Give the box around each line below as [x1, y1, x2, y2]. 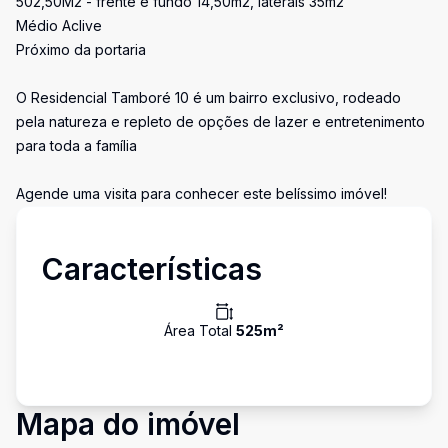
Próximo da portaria [16, 41, 146, 58]
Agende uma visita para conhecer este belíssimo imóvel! [16, 185, 387, 202]
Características [41, 251, 262, 287]
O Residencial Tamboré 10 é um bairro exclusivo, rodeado [16, 89, 401, 106]
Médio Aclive [16, 17, 102, 34]
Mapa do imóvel [16, 406, 240, 442]
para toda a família [16, 137, 137, 154]
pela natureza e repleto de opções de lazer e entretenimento [16, 113, 425, 130]
